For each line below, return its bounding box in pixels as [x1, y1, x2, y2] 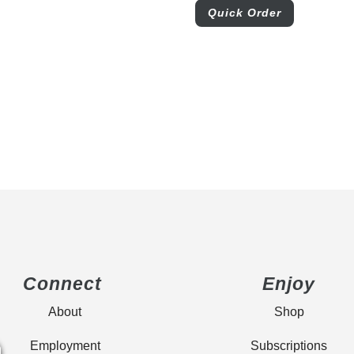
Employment [29, 338, 100, 352]
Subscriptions [250, 338, 328, 352]
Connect [22, 273, 107, 294]
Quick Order [207, 6, 281, 19]
